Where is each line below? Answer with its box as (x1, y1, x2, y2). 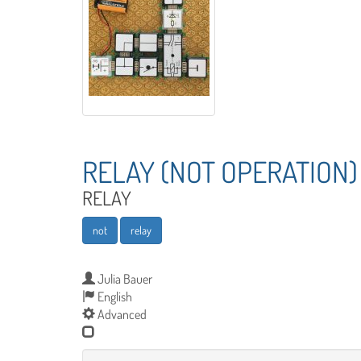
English (95, 288, 132, 305)
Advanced (95, 305, 147, 322)
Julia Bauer (95, 270, 152, 287)
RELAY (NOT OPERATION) (82, 152, 358, 190)
